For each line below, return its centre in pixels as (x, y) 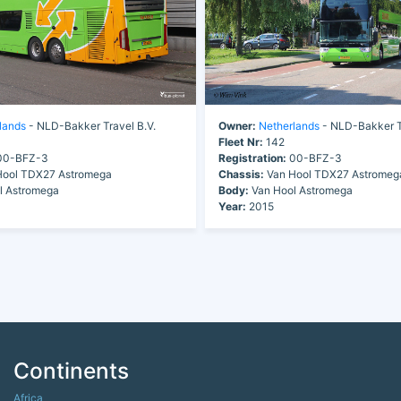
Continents (71, 370)
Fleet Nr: (241, 141)
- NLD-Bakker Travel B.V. (90, 125)
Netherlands (289, 125)
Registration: (252, 158)
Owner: (237, 125)
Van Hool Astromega (301, 190)
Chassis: (241, 174)
